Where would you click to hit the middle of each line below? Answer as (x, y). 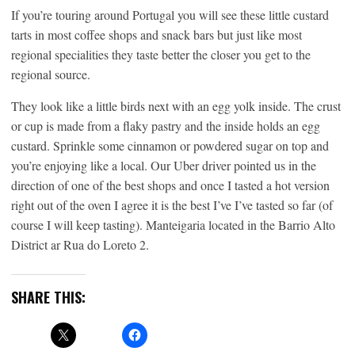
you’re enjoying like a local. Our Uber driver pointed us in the (164, 165)
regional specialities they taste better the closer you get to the (161, 54)
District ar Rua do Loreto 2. (80, 244)
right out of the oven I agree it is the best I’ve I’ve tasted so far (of (172, 204)
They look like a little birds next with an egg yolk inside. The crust (176, 105)
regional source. (51, 74)
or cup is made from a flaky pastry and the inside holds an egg (166, 125)
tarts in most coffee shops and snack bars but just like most (157, 34)
